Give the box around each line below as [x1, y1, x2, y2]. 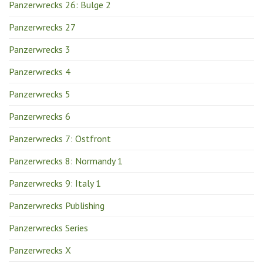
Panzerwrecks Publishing [9, 199, 104, 211]
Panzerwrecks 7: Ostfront [9, 132, 111, 144]
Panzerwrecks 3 [9, 43, 70, 55]
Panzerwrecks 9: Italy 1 [9, 177, 101, 189]
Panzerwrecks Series [9, 221, 88, 234]
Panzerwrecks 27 [9, 21, 76, 33]
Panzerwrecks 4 [9, 65, 70, 77]
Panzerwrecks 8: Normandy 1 [9, 154, 123, 167]
